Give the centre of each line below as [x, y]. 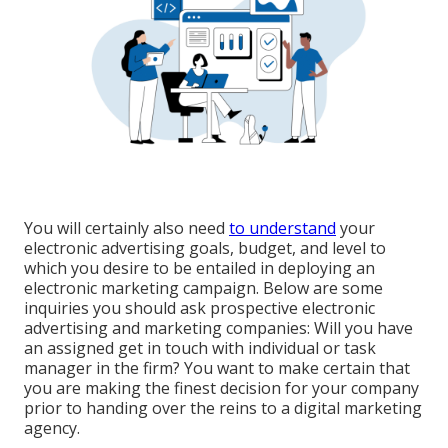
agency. [52, 428]
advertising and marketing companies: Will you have [218, 328]
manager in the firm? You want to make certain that [217, 368]
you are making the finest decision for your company [221, 388]
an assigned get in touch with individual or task [200, 348]
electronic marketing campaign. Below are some [203, 288]
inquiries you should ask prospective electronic [199, 308]
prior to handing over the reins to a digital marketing [223, 408]
